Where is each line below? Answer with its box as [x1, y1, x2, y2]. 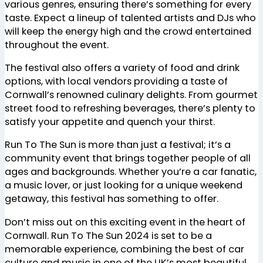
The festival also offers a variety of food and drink [5, 60, 240, 75]
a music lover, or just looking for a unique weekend [5, 178, 242, 193]
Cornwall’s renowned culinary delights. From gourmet [5, 87, 258, 102]
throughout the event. [5, 38, 109, 52]
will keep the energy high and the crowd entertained [5, 24, 251, 38]
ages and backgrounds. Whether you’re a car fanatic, [5, 165, 257, 179]
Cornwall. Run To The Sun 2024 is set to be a [5, 228, 212, 242]
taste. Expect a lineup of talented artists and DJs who [5, 11, 256, 25]
